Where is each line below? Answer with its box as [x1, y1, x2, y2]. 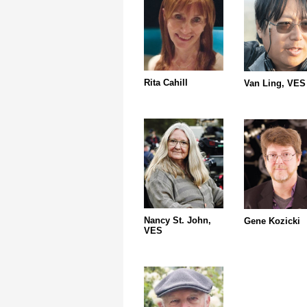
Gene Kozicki [243, 216, 300, 227]
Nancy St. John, [144, 215, 211, 226]
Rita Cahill [144, 77, 188, 88]
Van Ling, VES [243, 77, 306, 88]
